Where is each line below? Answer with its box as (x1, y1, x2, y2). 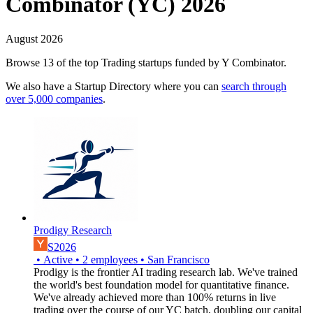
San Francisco (147, 253, 210, 265)
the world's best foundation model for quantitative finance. (34, 278, 289, 291)
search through (221, 80, 286, 92)
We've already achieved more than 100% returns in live (34, 291, 276, 303)
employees (88, 253, 138, 265)
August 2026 (6, 32, 63, 45)
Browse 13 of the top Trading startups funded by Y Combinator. (6, 56, 286, 68)
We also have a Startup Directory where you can (6, 80, 219, 92)
